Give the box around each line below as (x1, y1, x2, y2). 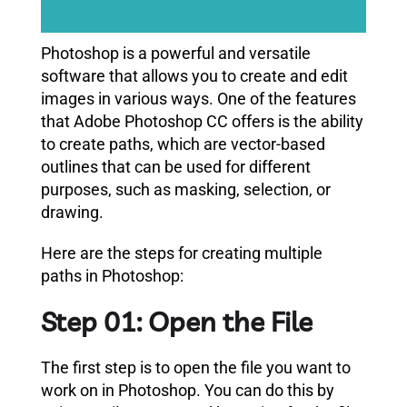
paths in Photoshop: (41, 265, 184, 285)
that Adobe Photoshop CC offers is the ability (41, 111, 363, 131)
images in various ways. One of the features (41, 88, 356, 108)
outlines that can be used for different (41, 156, 311, 176)
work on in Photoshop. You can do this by (41, 380, 334, 400)
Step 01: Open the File (41, 303, 313, 339)
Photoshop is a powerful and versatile (41, 43, 311, 63)
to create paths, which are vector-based (41, 134, 325, 154)
